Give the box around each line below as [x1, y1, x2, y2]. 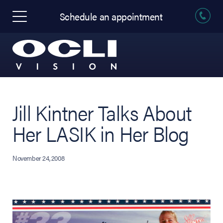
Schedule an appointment [59, 9, 163, 23]
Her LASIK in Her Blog [12, 118, 189, 148]
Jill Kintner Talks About [12, 98, 191, 127]
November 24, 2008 [12, 153, 65, 163]
